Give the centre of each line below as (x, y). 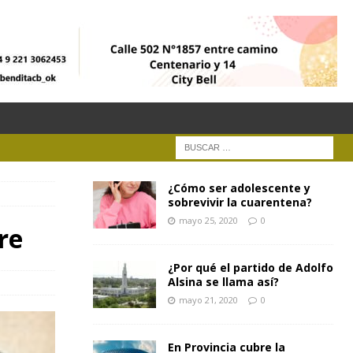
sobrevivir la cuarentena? (240, 202)
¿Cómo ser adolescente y (239, 188)
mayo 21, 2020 (208, 300)
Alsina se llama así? (223, 282)
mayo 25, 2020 (208, 220)
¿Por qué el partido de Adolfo (250, 268)
